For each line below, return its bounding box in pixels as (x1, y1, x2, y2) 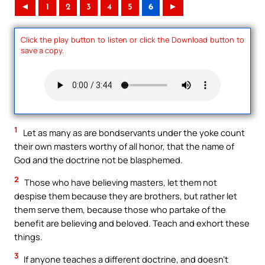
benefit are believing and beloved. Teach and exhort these (14, 216, 250, 229)
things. (14, 230, 43, 243)
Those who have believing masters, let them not (22, 176, 217, 188)
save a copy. (21, 44, 64, 56)
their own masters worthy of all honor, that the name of (14, 140, 234, 153)
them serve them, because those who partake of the (14, 203, 226, 215)
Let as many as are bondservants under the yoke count (21, 127, 245, 139)
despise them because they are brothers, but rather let (14, 189, 237, 202)
